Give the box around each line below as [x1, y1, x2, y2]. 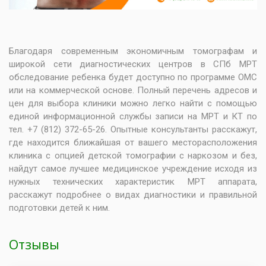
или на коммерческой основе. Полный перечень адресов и [9, 84, 257, 96]
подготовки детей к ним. [9, 202, 110, 213]
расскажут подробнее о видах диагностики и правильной [9, 189, 257, 200]
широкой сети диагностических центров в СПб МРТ [9, 58, 257, 69]
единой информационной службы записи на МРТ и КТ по [9, 110, 257, 122]
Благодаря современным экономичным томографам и [9, 45, 257, 56]
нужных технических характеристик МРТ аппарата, [9, 176, 257, 187]
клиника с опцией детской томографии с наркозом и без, [9, 150, 257, 161]
